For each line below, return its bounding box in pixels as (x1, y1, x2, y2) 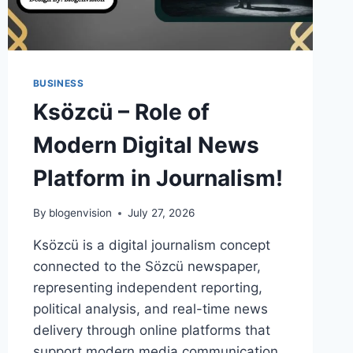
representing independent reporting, (32, 280, 262, 296)
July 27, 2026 (127, 206, 195, 220)
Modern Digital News (32, 131, 259, 158)
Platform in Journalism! (32, 164, 283, 191)
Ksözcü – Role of (32, 98, 210, 125)
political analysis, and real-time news (32, 301, 268, 318)
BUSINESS (32, 76, 84, 89)
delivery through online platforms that (32, 322, 270, 339)
